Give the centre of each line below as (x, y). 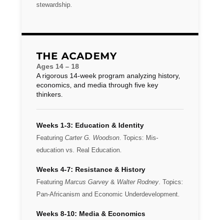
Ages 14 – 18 (58, 66)
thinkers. (50, 94)
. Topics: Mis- (139, 138)
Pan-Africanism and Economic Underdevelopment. (108, 194)
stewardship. (54, 5)
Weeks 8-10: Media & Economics (91, 214)
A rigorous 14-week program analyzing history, (108, 76)
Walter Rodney (138, 182)
